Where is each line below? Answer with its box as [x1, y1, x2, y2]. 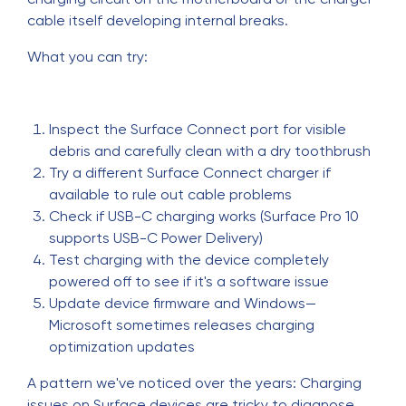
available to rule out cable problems [49, 186, 292, 203]
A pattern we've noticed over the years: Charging [27, 374, 362, 391]
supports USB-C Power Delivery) [49, 229, 263, 246]
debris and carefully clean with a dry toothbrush [49, 142, 371, 159]
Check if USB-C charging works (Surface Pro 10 [49, 208, 359, 225]
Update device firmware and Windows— [49, 295, 316, 312]
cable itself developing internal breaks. [27, 12, 288, 29]
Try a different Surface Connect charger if [49, 164, 331, 181]
